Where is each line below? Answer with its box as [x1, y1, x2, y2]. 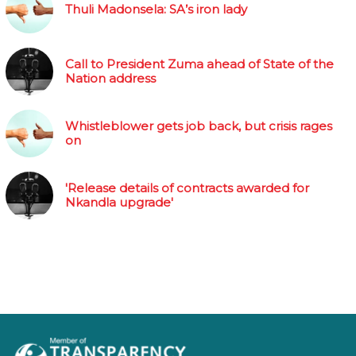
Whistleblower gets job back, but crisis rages [65, 118, 332, 133]
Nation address [65, 70, 156, 86]
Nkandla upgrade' [65, 194, 173, 210]
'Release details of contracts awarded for [65, 180, 309, 195]
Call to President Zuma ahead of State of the [65, 56, 334, 72]
